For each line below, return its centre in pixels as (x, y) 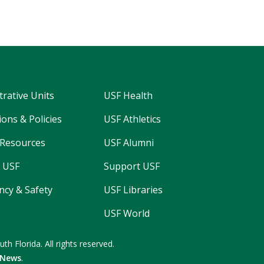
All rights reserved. (80, 244)
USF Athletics (132, 119)
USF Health (128, 96)
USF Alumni (129, 143)
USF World (127, 214)
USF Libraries (133, 190)
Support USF (132, 166)
